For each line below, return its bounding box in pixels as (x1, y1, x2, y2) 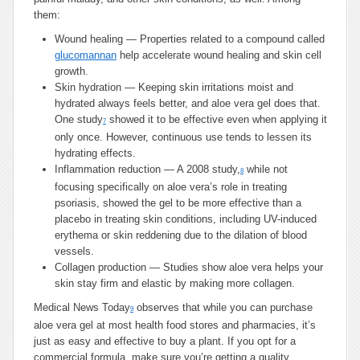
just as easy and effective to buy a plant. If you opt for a (34, 335, 296, 347)
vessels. (55, 245, 94, 257)
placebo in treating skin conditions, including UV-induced (55, 213, 317, 225)
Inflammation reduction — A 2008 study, (55, 163, 240, 175)
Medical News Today (34, 301, 130, 313)
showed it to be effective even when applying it (106, 113, 327, 125)
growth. (55, 65, 88, 77)
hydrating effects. (55, 147, 136, 159)
